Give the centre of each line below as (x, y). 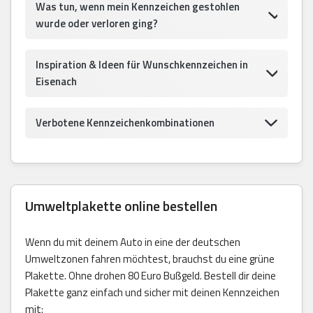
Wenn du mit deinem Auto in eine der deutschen (133, 242)
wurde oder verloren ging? (97, 23)
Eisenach (56, 81)
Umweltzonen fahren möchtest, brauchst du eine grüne (150, 259)
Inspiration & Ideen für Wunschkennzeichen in (142, 64)
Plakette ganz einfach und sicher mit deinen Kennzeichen (152, 292)
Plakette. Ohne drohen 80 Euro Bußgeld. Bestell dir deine (151, 275)
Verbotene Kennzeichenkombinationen (125, 122)
